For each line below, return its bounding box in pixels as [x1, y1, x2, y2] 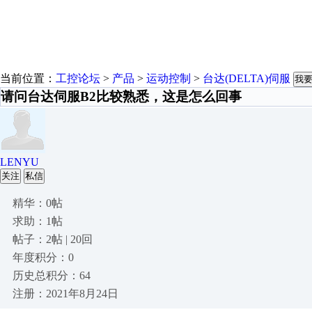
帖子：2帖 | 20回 [13, 233, 93, 245]
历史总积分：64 [13, 270, 91, 281]
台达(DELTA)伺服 [203, 72, 290, 84]
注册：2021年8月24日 [13, 288, 118, 299]
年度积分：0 [13, 251, 74, 263]
